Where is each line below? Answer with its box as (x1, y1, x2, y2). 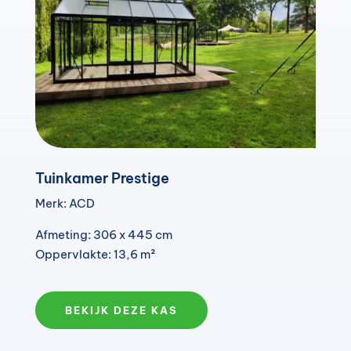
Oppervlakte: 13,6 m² (34, 247, 156, 262)
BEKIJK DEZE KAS (64, 304, 178, 317)
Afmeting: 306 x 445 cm (34, 227, 172, 243)
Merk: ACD (34, 196, 95, 212)
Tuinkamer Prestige (34, 169, 169, 188)
